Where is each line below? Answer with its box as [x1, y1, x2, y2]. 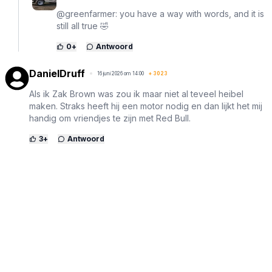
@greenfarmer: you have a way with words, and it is [56, 8, 264, 19]
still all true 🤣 [56, 21, 109, 32]
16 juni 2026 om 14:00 [97, 70, 144, 77]
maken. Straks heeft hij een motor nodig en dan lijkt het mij [29, 101, 262, 112]
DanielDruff [29, 67, 85, 80]
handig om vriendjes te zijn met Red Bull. [29, 113, 191, 124]
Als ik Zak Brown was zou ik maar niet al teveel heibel [29, 89, 243, 100]
